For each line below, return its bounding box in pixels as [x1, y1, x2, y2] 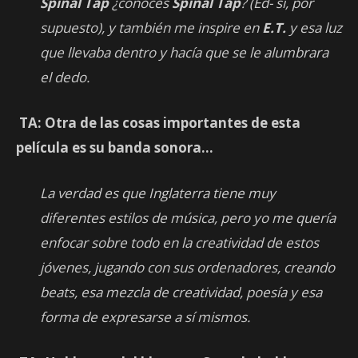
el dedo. [40, 68, 89, 87]
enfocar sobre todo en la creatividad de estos [40, 233, 319, 253]
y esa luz [286, 18, 342, 38]
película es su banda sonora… [16, 138, 213, 157]
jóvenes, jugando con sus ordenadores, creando [40, 258, 335, 277]
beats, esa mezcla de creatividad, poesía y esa [40, 283, 322, 302]
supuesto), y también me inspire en [40, 18, 262, 38]
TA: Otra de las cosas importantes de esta [16, 113, 300, 133]
